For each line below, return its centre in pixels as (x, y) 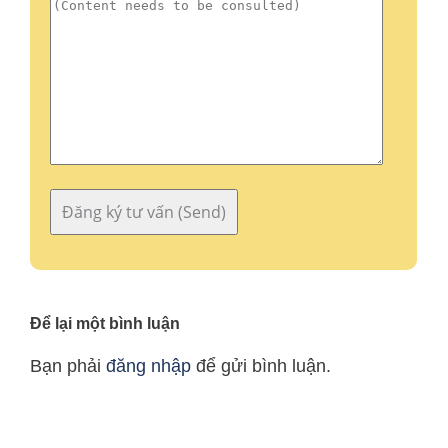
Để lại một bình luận (105, 324)
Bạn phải (68, 366)
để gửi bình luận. (261, 366)
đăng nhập (148, 366)
